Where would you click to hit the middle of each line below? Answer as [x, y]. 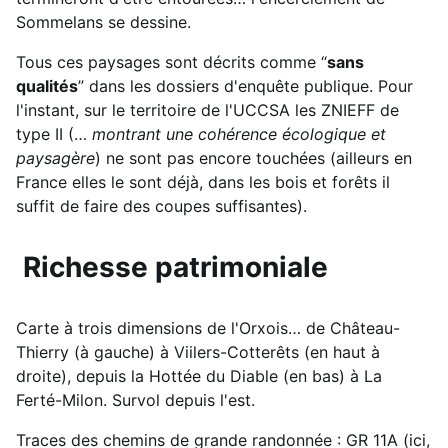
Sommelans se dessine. [106, 21]
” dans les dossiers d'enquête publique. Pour [245, 85]
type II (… [54, 133]
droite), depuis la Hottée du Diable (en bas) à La [199, 375]
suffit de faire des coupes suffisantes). [161, 205]
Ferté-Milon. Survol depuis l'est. [135, 399]
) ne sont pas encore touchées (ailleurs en [253, 157]
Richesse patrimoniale [172, 266]
